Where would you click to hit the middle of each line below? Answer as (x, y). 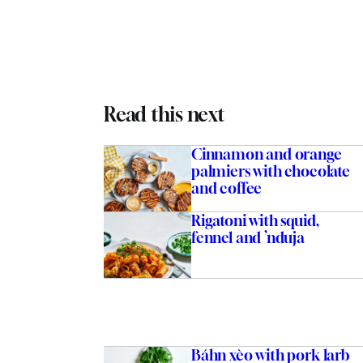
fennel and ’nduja (248, 238)
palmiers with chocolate (270, 171)
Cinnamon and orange (266, 154)
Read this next (164, 115)
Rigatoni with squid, (255, 221)
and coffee (226, 188)
